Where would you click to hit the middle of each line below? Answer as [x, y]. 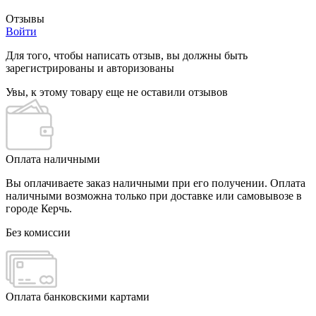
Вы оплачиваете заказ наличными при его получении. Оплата [156, 183]
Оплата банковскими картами [78, 297]
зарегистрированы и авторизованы [90, 68]
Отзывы [25, 19]
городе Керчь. [39, 209]
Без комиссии [38, 233]
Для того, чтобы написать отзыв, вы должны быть [127, 56]
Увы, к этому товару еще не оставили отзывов [117, 92]
